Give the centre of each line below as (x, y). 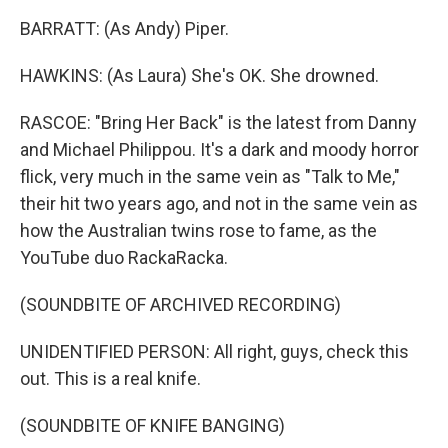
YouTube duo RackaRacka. (124, 258)
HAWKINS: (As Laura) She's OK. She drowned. (199, 76)
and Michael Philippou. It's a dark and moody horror (219, 150)
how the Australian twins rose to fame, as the (198, 231)
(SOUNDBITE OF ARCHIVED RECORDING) (180, 305)
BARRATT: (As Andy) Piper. (124, 29)
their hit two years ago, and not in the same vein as (219, 204)
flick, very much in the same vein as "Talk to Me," (210, 177)
